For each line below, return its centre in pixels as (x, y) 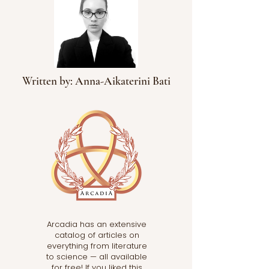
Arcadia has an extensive (97, 224)
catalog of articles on (97, 235)
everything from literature (97, 246)
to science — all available (97, 256)
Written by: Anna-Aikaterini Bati (96, 80)
